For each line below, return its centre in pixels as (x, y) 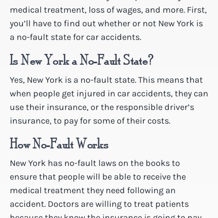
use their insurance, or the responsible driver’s (102, 107)
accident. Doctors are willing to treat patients (99, 204)
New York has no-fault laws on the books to (95, 163)
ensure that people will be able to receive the (98, 177)
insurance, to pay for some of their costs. (90, 120)
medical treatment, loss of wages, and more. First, (108, 9)
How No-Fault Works (59, 144)
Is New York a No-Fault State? (82, 61)
